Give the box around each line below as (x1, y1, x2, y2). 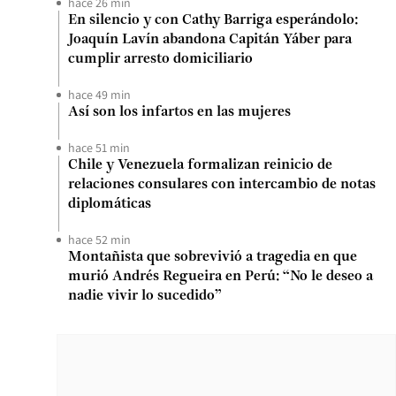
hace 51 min (68, 140, 130, 156)
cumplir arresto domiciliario (68, 52, 253, 66)
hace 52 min (68, 232, 131, 247)
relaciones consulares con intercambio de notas (68, 178, 376, 192)
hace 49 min (68, 87, 131, 103)
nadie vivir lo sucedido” (68, 289, 222, 303)
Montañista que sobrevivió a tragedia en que (68, 250, 357, 264)
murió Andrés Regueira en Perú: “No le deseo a (68, 270, 373, 284)
